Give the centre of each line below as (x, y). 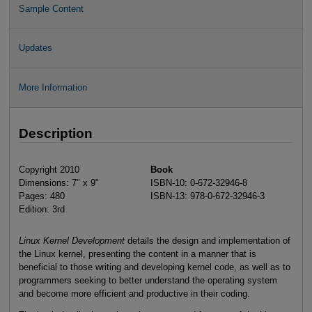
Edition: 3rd (41, 209)
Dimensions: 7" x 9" (58, 182)
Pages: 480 (41, 196)
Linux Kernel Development (71, 240)
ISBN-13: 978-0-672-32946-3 (208, 196)
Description (55, 134)
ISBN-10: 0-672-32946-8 (199, 182)
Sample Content (51, 8)
